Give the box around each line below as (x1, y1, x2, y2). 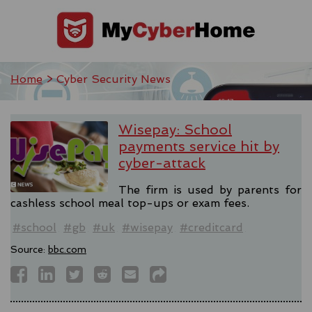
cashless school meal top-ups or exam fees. (10, 196, 249, 210)
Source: (10, 243, 48, 255)
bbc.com (48, 243, 86, 255)
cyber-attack (118, 155, 205, 171)
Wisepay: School (118, 121, 232, 138)
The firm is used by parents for (118, 182, 302, 196)
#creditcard (180, 220, 243, 234)
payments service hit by (118, 138, 279, 155)
